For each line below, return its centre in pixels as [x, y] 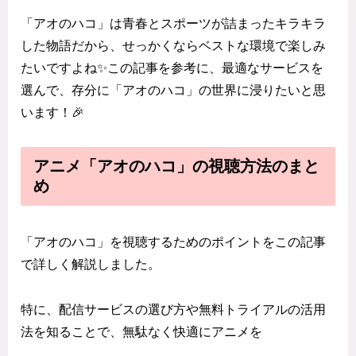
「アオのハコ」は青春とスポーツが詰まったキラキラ [173, 23]
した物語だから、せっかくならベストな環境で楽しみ [173, 45]
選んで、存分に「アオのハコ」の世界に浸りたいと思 [173, 90]
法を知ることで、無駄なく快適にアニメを [141, 331]
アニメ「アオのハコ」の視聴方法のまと [176, 166]
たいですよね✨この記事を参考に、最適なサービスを [172, 68]
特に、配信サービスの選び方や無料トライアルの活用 [173, 309]
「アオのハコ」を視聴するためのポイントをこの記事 [173, 242]
